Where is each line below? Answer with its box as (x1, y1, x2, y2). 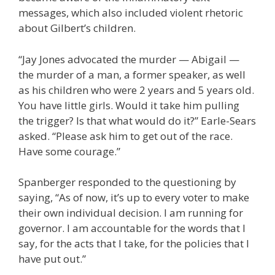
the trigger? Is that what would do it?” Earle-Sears (18, 113, 256, 128)
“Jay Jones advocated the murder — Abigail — (18, 52, 239, 66)
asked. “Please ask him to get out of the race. (18, 128, 233, 143)
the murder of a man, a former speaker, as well (18, 67, 246, 82)
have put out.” (18, 252, 86, 266)
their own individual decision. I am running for (18, 206, 243, 220)
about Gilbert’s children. (18, 21, 136, 36)
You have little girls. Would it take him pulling (18, 98, 239, 112)
